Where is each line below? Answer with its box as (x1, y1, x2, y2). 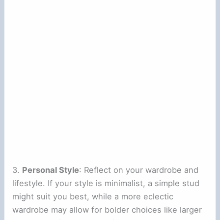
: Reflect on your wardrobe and (79, 165, 199, 175)
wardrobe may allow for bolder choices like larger (12, 204, 202, 215)
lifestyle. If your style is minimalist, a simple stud (12, 178, 200, 188)
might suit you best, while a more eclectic (12, 191, 174, 201)
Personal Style (22, 165, 80, 175)
